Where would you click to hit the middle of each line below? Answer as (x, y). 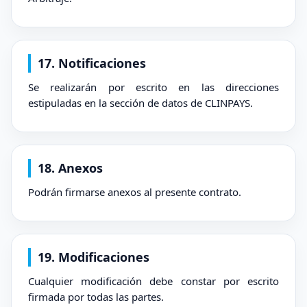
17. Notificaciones (92, 63)
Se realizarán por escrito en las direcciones (153, 87)
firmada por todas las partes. (96, 297)
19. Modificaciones (94, 257)
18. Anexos (70, 168)
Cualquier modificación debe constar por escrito (153, 281)
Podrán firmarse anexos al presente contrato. (135, 192)
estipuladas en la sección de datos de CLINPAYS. (140, 103)
